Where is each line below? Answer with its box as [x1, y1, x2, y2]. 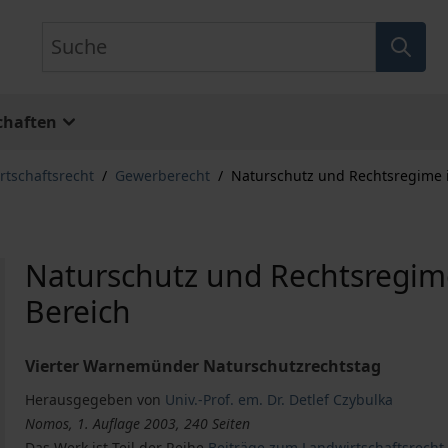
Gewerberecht [115, 166, 210, 185]
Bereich [25, 291, 132, 332]
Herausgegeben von [25, 390, 162, 409]
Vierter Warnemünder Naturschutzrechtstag [25, 355, 382, 377]
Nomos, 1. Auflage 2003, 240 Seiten [25, 414, 251, 433]
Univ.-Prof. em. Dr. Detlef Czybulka [165, 390, 394, 409]
